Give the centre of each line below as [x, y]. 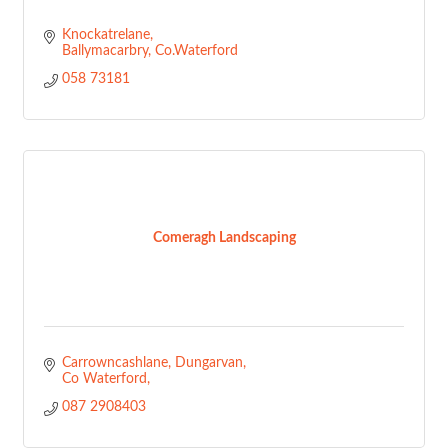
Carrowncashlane [114, 363]
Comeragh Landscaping [224, 238]
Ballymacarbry [104, 51]
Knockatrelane [105, 35]
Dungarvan [208, 363]
